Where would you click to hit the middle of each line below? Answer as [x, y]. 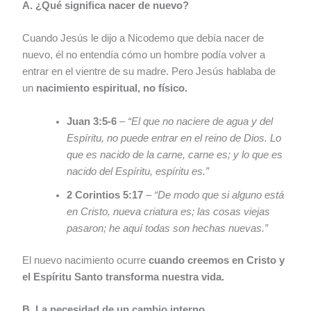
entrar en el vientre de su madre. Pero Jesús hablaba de [149, 72]
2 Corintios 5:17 [105, 195]
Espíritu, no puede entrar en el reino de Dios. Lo [174, 138]
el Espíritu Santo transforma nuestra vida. [124, 277]
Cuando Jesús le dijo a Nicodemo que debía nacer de [143, 39]
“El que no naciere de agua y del [201, 121]
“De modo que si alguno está [219, 195]
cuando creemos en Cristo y [217, 260]
